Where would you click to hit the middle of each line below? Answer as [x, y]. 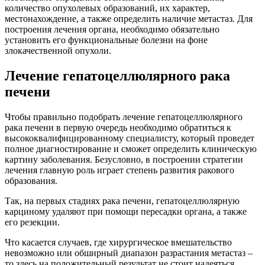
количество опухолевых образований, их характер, [107, 8]
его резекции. [32, 222]
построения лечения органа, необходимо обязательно [112, 29]
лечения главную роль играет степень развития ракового [119, 170]
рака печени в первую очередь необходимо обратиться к [118, 127]
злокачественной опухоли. [58, 50]
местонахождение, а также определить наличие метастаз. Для [129, 18]
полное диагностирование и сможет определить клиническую [131, 148]
